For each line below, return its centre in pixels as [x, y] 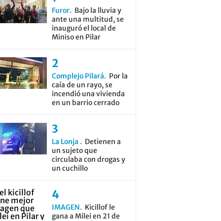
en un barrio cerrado [85, 103]
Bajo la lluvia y [98, 10]
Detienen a [103, 142]
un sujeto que [74, 150]
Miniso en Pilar [76, 37]
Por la [118, 76]
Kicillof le [100, 207]
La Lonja [66, 142]
